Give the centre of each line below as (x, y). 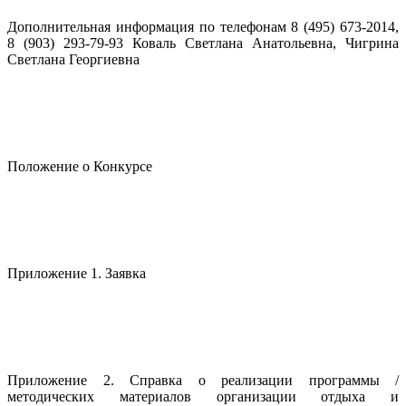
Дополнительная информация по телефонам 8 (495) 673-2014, (203, 27)
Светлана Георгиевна (73, 59)
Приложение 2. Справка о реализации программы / (203, 380)
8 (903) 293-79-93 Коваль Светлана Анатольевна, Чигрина (203, 43)
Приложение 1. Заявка (77, 273)
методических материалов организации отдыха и (203, 396)
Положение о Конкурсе (80, 166)
